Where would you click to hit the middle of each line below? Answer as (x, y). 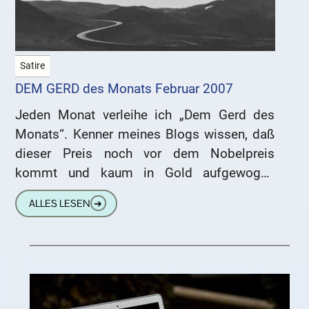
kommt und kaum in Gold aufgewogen (145, 173)
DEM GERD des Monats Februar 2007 (124, 89)
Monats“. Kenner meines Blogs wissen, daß (145, 134)
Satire (33, 66)
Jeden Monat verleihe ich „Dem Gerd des (145, 115)
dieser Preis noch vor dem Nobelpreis (145, 154)
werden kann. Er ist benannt (95, 192)
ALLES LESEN (59, 203)
